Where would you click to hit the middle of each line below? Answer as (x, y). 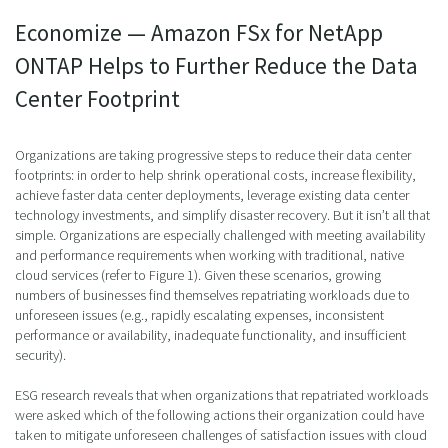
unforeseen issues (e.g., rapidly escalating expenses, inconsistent (199, 314)
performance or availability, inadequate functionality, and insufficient (210, 334)
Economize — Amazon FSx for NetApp (199, 32)
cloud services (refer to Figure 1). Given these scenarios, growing (198, 274)
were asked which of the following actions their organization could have (219, 414)
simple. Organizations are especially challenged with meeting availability (220, 234)
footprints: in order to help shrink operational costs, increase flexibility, (215, 174)
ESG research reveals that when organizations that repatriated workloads (221, 394)
